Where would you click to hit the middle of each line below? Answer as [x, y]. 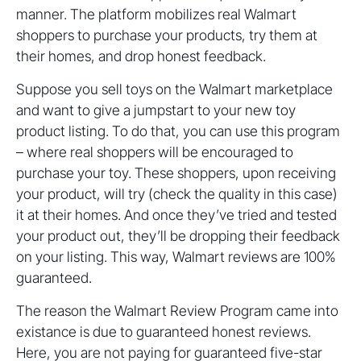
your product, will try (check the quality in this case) [177, 194]
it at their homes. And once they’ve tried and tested [176, 215]
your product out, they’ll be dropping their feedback [178, 236]
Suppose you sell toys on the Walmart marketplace [174, 89]
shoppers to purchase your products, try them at [167, 35]
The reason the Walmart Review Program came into [177, 311]
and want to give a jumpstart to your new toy [156, 110]
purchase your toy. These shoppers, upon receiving [176, 173]
